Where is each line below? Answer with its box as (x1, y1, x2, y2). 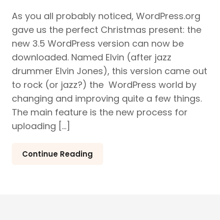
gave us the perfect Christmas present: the (12, 23, 201, 36)
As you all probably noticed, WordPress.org (12, 9, 200, 22)
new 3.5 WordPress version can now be (12, 37, 184, 50)
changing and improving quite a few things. (12, 92, 202, 105)
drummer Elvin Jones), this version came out (12, 64, 207, 77)
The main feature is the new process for (12, 106, 188, 118)
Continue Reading (22, 148, 93, 159)
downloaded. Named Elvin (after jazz (12, 51, 171, 63)
